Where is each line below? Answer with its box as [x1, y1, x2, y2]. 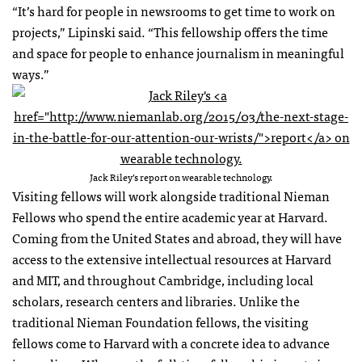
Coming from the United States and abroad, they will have [12, 227, 342, 249]
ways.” [12, 63, 49, 85]
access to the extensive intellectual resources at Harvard [12, 248, 331, 270]
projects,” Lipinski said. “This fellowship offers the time [12, 21, 328, 43]
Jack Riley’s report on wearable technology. [90, 169, 272, 186]
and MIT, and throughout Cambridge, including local [12, 269, 314, 291]
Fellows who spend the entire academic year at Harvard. [12, 206, 328, 228]
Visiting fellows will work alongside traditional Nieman [12, 185, 330, 207]
